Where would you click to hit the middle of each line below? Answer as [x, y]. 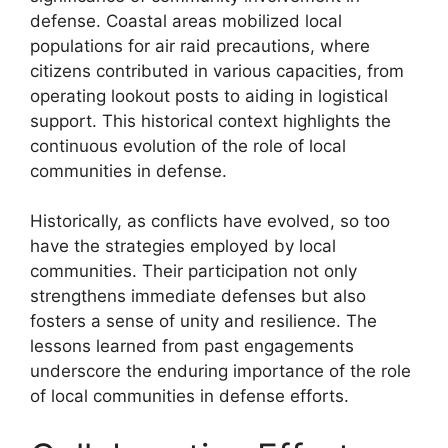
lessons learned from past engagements [192, 346]
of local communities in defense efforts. [189, 396]
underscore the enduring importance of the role [220, 371]
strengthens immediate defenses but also [198, 296]
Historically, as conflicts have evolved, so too [210, 221]
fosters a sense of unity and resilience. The [203, 321]
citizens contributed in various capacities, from [217, 70]
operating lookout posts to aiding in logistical [209, 95]
